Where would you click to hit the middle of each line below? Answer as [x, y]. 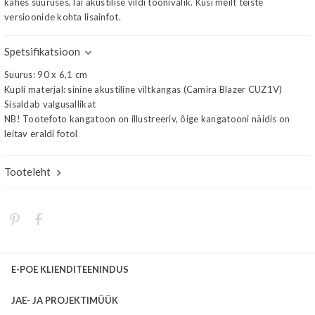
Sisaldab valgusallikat [50, 104]
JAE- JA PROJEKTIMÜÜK [65, 300]
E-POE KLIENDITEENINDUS [70, 269]
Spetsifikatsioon [42, 51]
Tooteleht [27, 172]
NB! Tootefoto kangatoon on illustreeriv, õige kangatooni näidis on [147, 119]
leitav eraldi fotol [41, 134]
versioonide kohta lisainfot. [63, 17]
